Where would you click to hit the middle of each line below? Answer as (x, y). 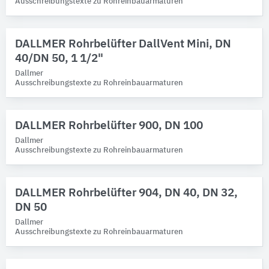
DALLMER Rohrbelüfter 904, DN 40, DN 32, (126, 193)
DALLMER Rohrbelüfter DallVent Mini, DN (123, 44)
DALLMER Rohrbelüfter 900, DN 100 (109, 126)
